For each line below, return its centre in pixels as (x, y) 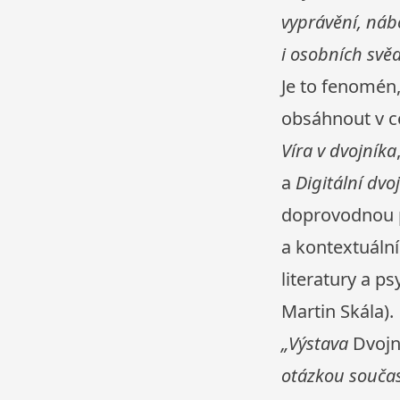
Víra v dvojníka (338, 151)
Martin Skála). (337, 312)
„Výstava (317, 344)
